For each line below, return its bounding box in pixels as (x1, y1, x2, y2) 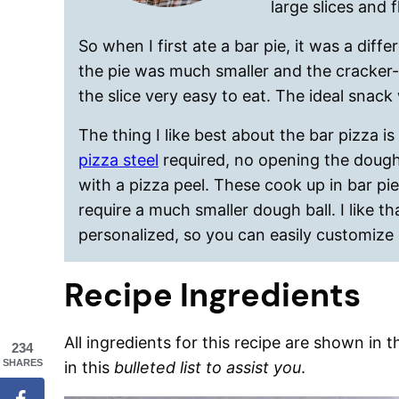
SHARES (2, 357, 43, 368)
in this (64, 358, 114, 377)
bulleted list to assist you (114, 358, 301, 377)
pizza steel (78, 151, 159, 169)
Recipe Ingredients (64, 274, 361, 316)
